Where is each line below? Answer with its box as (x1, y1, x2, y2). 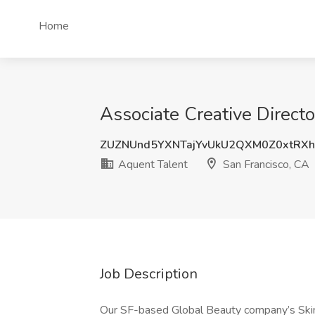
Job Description (100, 264, 198, 283)
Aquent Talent (115, 157, 188, 172)
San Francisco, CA (220, 157, 309, 172)
